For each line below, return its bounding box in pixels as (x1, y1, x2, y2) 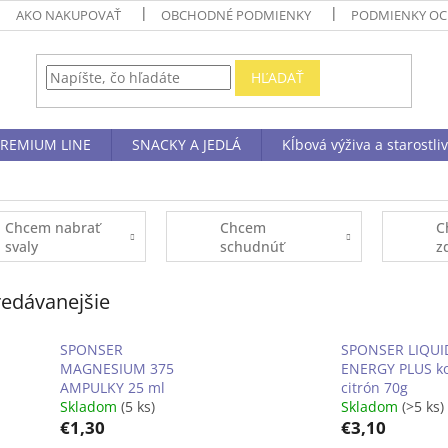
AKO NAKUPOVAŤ (16, 6, 122, 24)
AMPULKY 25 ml (60, 377, 165, 397)
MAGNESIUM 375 (60, 358, 174, 378)
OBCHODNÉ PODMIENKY (161, 6, 312, 24)
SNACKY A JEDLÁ (132, 135, 241, 154)
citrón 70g (340, 377, 408, 397)
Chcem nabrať (4, 217, 100, 237)
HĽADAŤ (251, 68, 305, 88)
